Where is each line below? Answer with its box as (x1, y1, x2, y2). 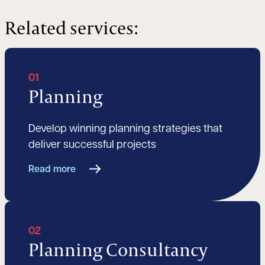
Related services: (5, 15, 138, 40)
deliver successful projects (28, 140, 156, 151)
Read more (28, 165, 76, 175)
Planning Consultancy (28, 237, 208, 262)
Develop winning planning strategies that (28, 124, 222, 135)
